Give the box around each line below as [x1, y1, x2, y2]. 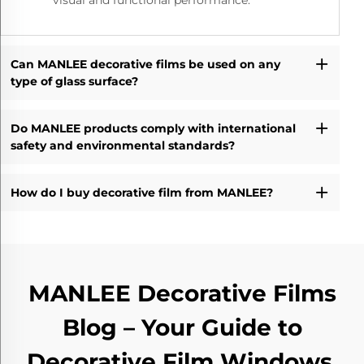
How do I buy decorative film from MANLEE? [10, 184, 273, 200]
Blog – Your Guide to [62, 314, 302, 342]
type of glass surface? [10, 73, 138, 89]
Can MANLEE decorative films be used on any [10, 56, 280, 71]
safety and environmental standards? [10, 137, 235, 153]
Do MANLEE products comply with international [10, 120, 296, 136]
